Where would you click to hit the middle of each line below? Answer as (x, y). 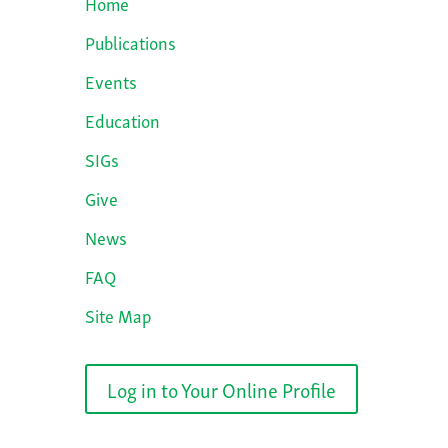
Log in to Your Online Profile (221, 388)
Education (122, 119)
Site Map (118, 314)
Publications (130, 41)
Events (110, 80)
